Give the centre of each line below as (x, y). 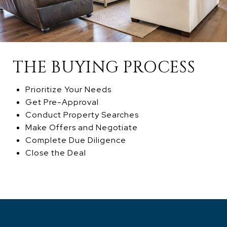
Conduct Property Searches (82, 115)
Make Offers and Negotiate (81, 128)
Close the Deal (55, 153)
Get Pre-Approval (62, 102)
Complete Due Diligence (75, 140)
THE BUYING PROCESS (104, 68)
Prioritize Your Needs (68, 90)
